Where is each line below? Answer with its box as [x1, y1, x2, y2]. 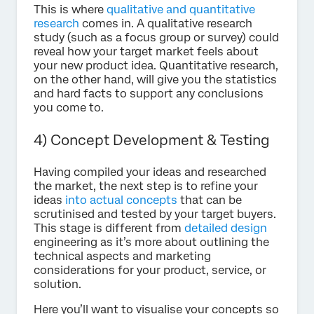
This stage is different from [34, 221, 184, 235]
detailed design [184, 221, 267, 235]
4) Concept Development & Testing [34, 132, 270, 149]
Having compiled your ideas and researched [34, 165, 266, 179]
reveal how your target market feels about [34, 45, 259, 59]
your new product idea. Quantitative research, [34, 59, 278, 73]
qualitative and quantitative [107, 3, 255, 17]
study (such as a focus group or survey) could [34, 31, 279, 45]
